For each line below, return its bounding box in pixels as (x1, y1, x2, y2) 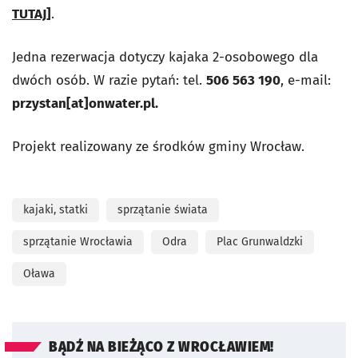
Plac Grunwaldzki (217, 235, 303, 249)
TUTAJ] (12, 6, 51, 22)
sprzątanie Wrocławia (23, 235, 133, 249)
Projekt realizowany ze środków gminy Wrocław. (12, 138, 304, 155)
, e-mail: (280, 72, 331, 89)
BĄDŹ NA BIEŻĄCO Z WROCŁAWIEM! (49, 339, 274, 356)
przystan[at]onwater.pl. (12, 95, 158, 112)
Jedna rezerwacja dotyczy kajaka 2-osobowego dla (12, 49, 318, 66)
